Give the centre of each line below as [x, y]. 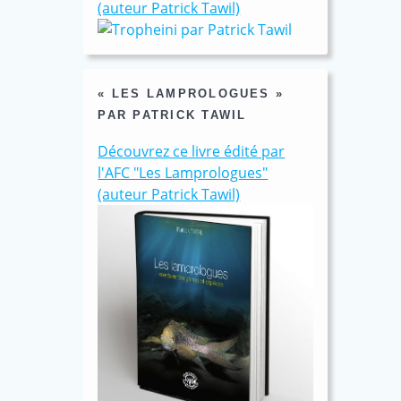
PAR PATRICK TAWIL [172, 115]
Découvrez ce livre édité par [192, 151]
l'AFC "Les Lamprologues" [183, 172]
